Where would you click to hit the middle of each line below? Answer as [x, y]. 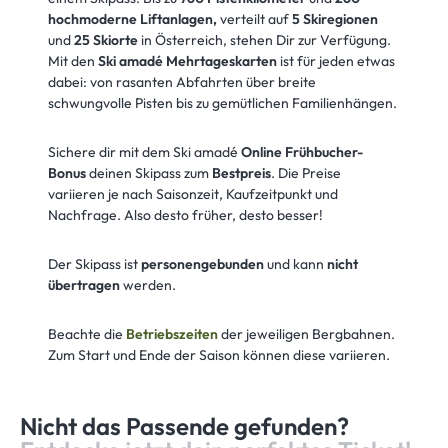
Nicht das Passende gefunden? [184, 426]
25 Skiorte [107, 40]
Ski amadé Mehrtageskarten [187, 61]
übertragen [84, 285]
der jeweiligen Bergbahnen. [308, 334]
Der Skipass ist [94, 264]
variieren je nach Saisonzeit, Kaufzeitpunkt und [193, 194]
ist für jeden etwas [336, 61]
